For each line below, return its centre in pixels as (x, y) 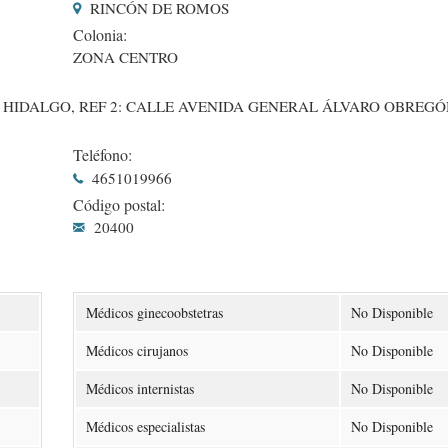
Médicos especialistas (145, 426)
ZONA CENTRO (125, 57)
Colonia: (99, 34)
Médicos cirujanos (136, 350)
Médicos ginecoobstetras (154, 312)
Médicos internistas (139, 388)
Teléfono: (102, 155)
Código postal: (118, 204)
